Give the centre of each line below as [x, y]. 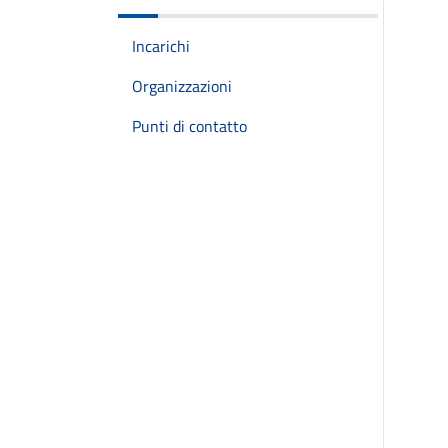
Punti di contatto [189, 126]
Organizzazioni [182, 86]
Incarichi [161, 46]
